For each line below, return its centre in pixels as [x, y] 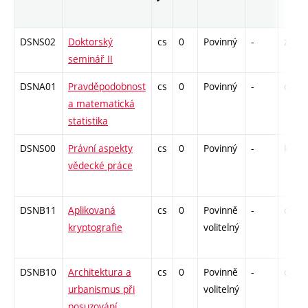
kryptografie [95, 227]
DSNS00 [38, 148]
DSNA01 [38, 86]
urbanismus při [101, 289]
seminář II [90, 58]
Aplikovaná [92, 210]
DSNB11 [38, 210]
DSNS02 [38, 41]
